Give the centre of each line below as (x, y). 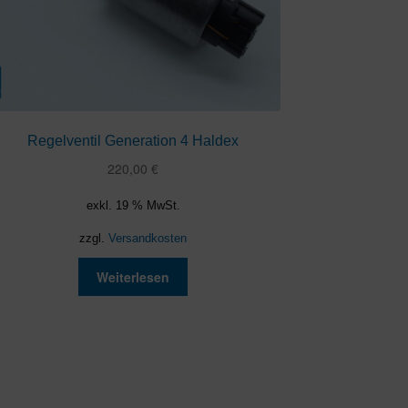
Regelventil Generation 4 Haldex (133, 141)
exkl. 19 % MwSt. (133, 205)
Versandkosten (148, 238)
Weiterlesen (133, 276)
